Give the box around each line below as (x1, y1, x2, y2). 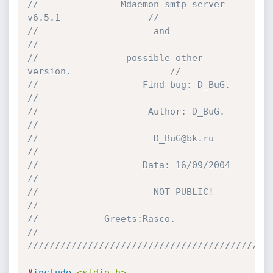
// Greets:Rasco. (27, 213, 38, 224)
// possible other (27, 52, 203, 63)
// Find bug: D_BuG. (27, 79, 230, 90)
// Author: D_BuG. (27, 106, 225, 117)
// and (27, 26, 38, 37)
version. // (27, 66, 181, 77)
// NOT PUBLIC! (27, 186, 214, 197)
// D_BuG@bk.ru (27, 133, 214, 144)
